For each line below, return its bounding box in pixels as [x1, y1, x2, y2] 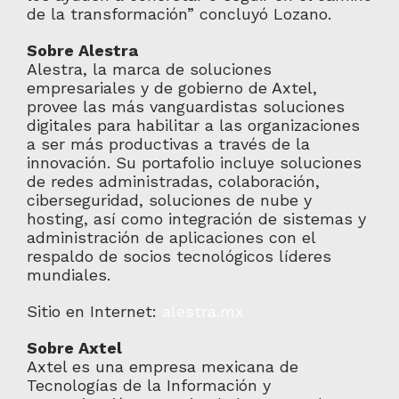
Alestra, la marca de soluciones [26, 60, 272, 78]
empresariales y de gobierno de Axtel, [26, 78, 317, 97]
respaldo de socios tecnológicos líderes [26, 247, 331, 265]
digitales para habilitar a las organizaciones [26, 116, 360, 134]
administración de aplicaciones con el [26, 228, 315, 247]
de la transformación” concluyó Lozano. [26, 4, 331, 23]
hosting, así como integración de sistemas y [26, 209, 366, 228]
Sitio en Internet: [26, 302, 162, 321]
